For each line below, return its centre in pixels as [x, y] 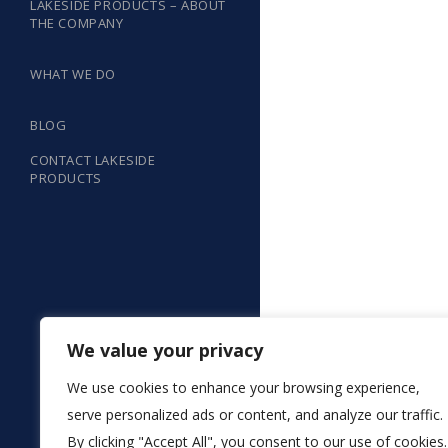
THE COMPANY [77, 23]
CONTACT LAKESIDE [93, 160]
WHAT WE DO [73, 74]
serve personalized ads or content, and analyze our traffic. [255, 414]
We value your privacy [165, 350]
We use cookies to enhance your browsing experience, [243, 387]
